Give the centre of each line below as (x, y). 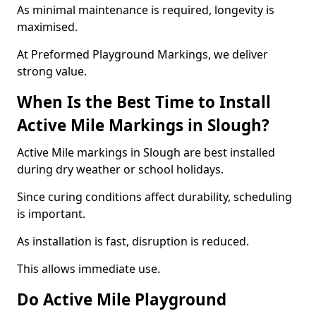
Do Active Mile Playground (122, 299)
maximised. (47, 27)
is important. (51, 214)
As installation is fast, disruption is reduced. (133, 241)
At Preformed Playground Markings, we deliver (142, 54)
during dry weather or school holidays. (120, 169)
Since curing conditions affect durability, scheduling (154, 197)
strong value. (52, 71)
